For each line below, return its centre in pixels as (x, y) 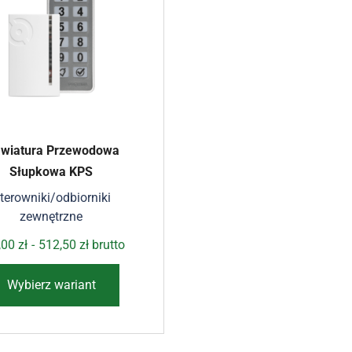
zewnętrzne (51, 217)
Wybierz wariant (51, 285)
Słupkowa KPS (51, 172)
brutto (107, 245)
